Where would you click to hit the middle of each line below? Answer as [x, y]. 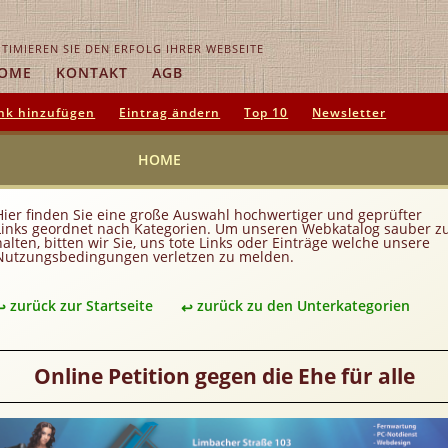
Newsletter [349, 112]
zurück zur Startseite [81, 306]
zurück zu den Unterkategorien [303, 306]
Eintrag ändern [170, 112]
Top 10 [266, 112]
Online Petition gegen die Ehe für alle [224, 376]
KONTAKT [92, 72]
